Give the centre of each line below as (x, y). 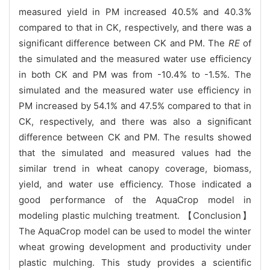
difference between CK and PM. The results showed (135, 137)
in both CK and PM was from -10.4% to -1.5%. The (135, 74)
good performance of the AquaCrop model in (135, 199)
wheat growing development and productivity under (135, 246)
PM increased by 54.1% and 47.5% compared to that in (135, 105)
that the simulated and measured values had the (135, 152)
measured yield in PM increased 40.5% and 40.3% (135, 11)
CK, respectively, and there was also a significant (135, 121)
